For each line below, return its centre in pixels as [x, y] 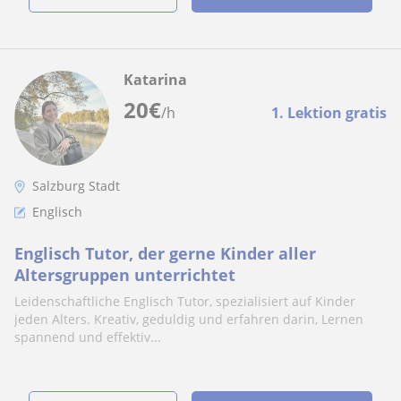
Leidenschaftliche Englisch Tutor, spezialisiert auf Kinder [185, 301]
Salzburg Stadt [76, 186]
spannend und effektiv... [88, 337]
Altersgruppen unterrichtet [125, 275]
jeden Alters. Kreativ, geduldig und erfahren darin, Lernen [189, 319]
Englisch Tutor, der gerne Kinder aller [165, 253]
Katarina [155, 80]
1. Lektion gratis [329, 113]
